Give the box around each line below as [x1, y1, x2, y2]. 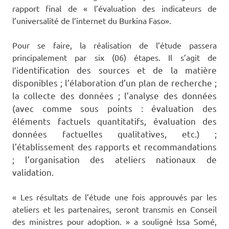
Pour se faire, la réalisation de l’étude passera [12, 40, 217, 51]
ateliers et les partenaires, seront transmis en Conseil [12, 204, 217, 215]
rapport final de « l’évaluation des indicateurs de [12, 3, 217, 14]
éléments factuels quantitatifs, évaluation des [12, 116, 217, 127]
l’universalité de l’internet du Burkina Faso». [12, 15, 171, 26]
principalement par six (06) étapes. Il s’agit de [12, 52, 217, 63]
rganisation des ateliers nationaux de [34, 154, 217, 165]
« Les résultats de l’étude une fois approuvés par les [12, 192, 217, 202]
